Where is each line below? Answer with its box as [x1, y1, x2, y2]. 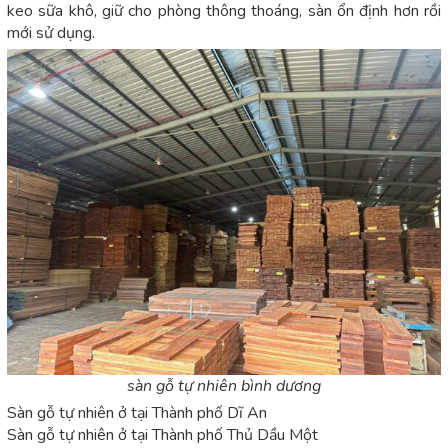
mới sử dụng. [7, 22, 95, 45]
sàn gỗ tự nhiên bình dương [127, 374, 321, 397]
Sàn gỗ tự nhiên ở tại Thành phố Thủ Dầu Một [7, 423, 318, 446]
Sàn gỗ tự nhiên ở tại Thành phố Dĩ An [7, 401, 267, 424]
